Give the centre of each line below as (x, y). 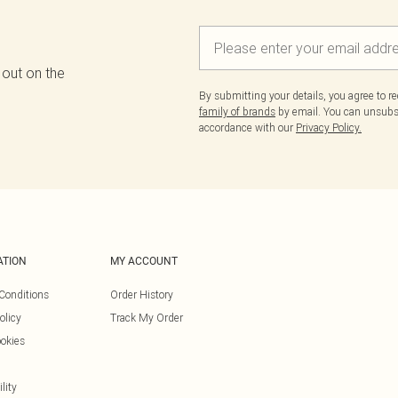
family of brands (237, 111)
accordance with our (247, 127)
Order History (142, 295)
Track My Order (147, 318)
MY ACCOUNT (144, 261)
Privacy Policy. (329, 127)
